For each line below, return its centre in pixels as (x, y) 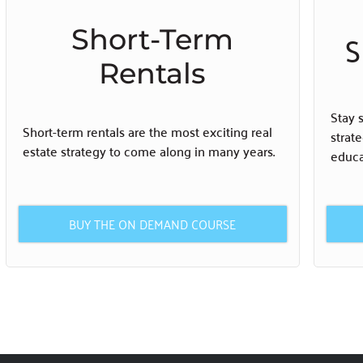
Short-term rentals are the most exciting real (147, 131)
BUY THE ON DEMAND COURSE (153, 224)
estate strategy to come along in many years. (149, 150)
